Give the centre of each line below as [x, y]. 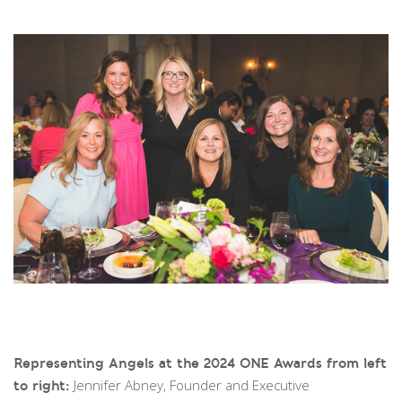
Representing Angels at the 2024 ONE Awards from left [200, 363]
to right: [42, 386]
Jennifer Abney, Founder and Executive [190, 385]
